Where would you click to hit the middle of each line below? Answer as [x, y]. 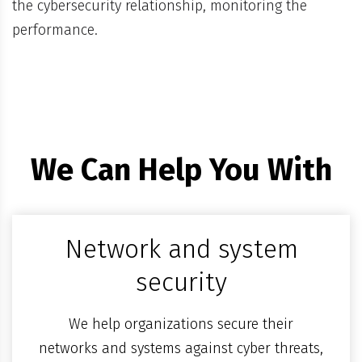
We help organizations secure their [181, 324]
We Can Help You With [181, 169]
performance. [55, 29]
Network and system [181, 249]
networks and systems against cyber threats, [181, 349]
